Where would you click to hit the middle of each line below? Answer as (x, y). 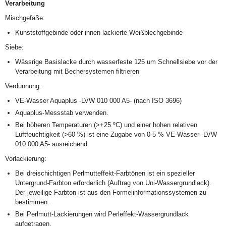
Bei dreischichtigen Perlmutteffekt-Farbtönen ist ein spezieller (105, 173)
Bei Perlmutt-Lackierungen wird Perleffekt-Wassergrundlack (102, 214)
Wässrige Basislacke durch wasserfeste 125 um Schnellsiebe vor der (116, 62)
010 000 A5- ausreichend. (52, 144)
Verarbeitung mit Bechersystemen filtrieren (77, 71)
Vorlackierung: (26, 159)
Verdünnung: (23, 86)
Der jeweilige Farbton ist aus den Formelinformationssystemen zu (111, 192)
